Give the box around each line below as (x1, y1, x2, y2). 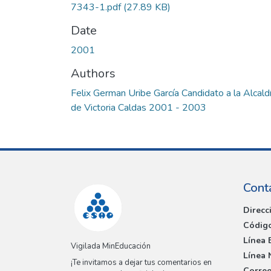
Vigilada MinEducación (71, 241, 151, 252)
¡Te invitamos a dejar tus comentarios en (71, 257, 212, 269)
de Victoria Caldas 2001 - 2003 (71, 100, 206, 114)
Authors (71, 65, 116, 82)
